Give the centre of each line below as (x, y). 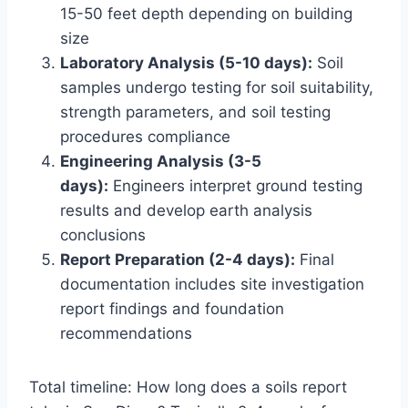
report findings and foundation (172, 309)
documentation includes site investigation (212, 285)
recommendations (126, 334)
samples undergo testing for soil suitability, (217, 88)
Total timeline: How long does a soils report (188, 388)
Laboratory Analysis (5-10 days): (186, 63)
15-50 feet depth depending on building (206, 14)
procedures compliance (145, 137)
